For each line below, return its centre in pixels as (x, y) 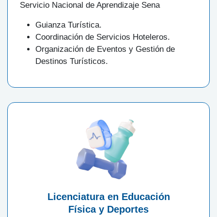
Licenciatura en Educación (108, 196)
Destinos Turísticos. (72, 61)
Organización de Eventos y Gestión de (105, 49)
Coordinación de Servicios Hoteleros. (103, 37)
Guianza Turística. (69, 25)
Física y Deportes (108, 209)
